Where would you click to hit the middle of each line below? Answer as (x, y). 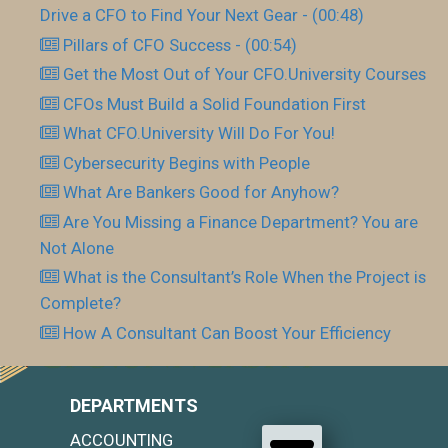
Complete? (80, 303)
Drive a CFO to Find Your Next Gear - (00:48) (202, 15)
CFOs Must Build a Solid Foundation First (215, 103)
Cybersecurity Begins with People (187, 162)
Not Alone (77, 247)
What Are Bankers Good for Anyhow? (201, 192)
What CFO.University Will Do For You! (199, 133)
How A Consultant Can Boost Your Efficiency (227, 332)
